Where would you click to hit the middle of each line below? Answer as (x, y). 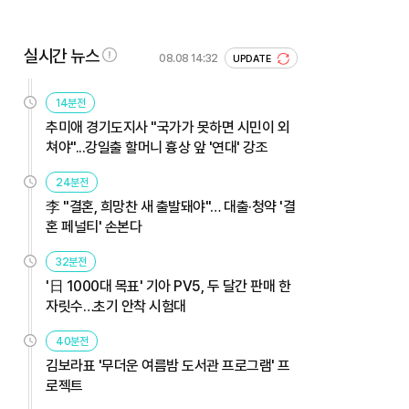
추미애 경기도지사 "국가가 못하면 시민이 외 (168, 127)
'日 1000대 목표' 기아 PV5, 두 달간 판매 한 (168, 286)
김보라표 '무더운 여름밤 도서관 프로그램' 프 (168, 365)
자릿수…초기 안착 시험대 (116, 306)
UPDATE (253, 58)
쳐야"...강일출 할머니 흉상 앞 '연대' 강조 (157, 147)
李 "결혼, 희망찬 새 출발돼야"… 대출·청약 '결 (170, 206)
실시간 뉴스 (61, 56)
